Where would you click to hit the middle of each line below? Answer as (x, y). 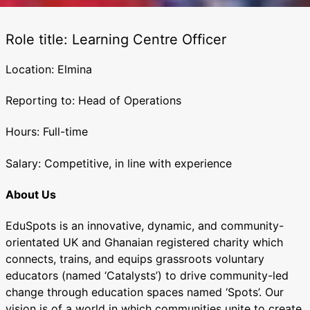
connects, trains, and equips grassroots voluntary (135, 259)
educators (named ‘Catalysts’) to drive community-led (147, 276)
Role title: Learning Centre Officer (116, 39)
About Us (31, 195)
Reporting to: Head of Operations (93, 101)
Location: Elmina (49, 69)
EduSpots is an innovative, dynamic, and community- (145, 226)
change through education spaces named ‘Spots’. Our (145, 292)
